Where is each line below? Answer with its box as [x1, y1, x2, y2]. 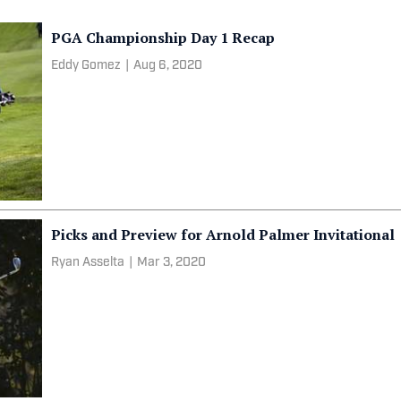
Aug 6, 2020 [133, 59, 203, 73]
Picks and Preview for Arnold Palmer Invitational [51, 225, 396, 245]
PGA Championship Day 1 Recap [51, 28, 276, 48]
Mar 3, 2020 [137, 256, 207, 270]
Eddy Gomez [51, 59, 122, 73]
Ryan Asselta [51, 256, 125, 270]
